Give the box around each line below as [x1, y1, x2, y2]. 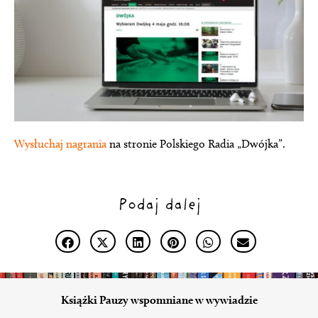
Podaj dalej [117, 197, 201, 214]
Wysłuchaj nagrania [14, 136, 106, 150]
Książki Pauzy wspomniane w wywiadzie [60, 293, 258, 307]
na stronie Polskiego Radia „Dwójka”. [106, 136, 285, 150]
